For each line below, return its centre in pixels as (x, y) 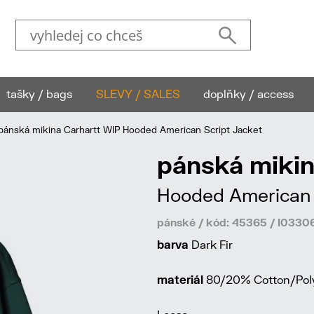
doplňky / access (249, 93)
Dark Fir (211, 244)
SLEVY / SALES (138, 93)
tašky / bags (39, 93)
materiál (180, 279)
